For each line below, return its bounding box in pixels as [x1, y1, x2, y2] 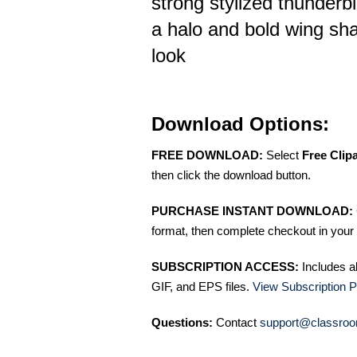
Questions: [151, 316, 213, 329]
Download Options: [151, 113, 329, 135]
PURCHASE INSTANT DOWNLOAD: [151, 204, 353, 218]
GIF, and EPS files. [151, 280, 253, 293]
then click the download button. [151, 168, 311, 182]
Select [263, 148, 302, 162]
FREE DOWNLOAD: [151, 148, 263, 162]
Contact [213, 316, 260, 329]
